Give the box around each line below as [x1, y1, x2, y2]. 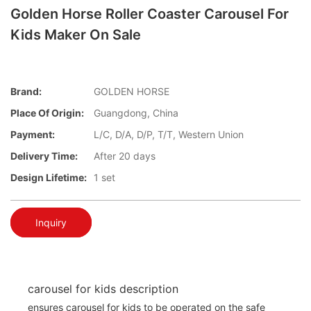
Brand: [10, 85, 42, 98]
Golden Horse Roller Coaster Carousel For [10, 6, 289, 22]
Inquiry [35, 216, 67, 228]
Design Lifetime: [10, 171, 87, 184]
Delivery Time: [10, 150, 78, 162]
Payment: [10, 128, 55, 141]
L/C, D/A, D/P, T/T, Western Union [94, 128, 244, 141]
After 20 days [94, 150, 155, 162]
